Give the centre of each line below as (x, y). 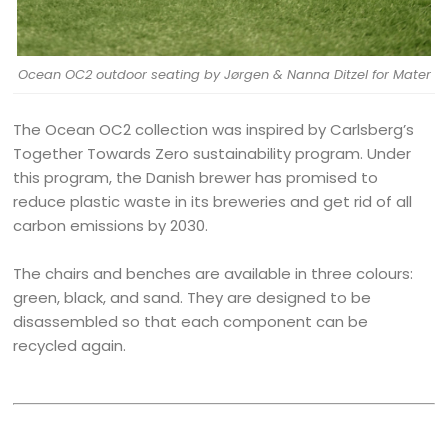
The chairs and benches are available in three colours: (213, 274)
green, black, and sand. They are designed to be (192, 298)
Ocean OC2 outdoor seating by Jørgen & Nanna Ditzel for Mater (224, 75)
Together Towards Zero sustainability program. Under (212, 154)
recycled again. (70, 346)
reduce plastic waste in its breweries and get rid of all (213, 202)
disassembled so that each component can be (191, 322)
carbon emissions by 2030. (111, 226)
